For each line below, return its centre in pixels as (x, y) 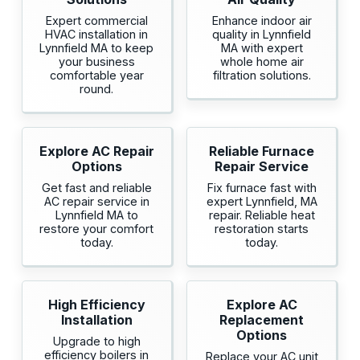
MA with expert (262, 48)
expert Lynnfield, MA (262, 202)
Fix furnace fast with (262, 188)
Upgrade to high (96, 342)
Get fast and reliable (96, 188)
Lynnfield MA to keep (97, 48)
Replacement (262, 320)
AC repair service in (96, 202)
